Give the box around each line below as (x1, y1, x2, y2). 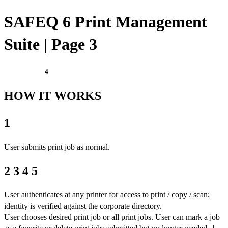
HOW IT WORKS (4, 89, 101, 102)
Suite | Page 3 (4, 35, 97, 54)
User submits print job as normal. (4, 142, 110, 151)
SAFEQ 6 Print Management (4, 13, 207, 32)
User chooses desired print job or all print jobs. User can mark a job (4, 213, 220, 222)
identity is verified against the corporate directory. (4, 202, 162, 211)
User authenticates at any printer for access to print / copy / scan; (4, 190, 210, 199)
